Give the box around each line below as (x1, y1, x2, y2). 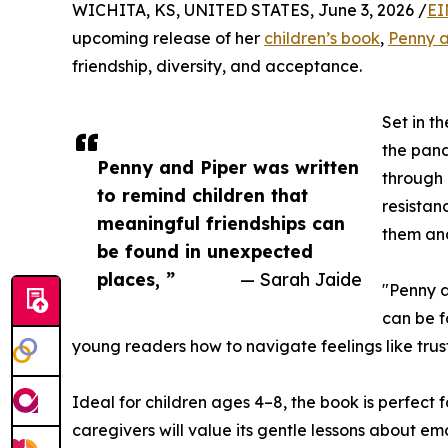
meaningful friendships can (97, 212, 345, 235)
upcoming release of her (72, 28, 264, 49)
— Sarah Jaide (240, 268, 362, 291)
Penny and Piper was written (97, 156, 359, 179)
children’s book (264, 28, 380, 49)
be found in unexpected (97, 240, 313, 263)
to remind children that (97, 184, 308, 207)
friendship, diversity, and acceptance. (72, 56, 362, 77)
